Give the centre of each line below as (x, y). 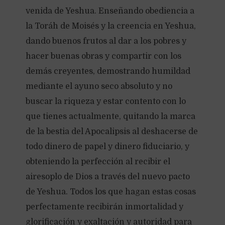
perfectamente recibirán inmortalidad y (104, 207)
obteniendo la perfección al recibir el (98, 162)
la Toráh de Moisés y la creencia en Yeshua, (110, 26)
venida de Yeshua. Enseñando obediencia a (110, 11)
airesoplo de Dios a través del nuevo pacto (107, 177)
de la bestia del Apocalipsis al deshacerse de (111, 132)
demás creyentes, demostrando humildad (108, 71)
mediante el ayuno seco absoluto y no (99, 86)
